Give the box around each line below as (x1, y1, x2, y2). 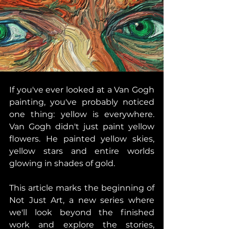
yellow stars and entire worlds (9, 146, 154, 156)
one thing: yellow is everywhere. (9, 109, 154, 119)
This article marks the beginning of (9, 183, 154, 193)
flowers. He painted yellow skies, (9, 134, 154, 144)
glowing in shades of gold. (9, 158, 117, 168)
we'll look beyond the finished (9, 208, 154, 217)
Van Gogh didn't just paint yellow (9, 122, 154, 131)
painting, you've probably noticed (9, 97, 154, 107)
